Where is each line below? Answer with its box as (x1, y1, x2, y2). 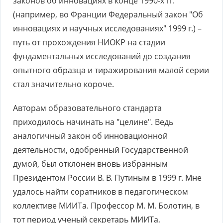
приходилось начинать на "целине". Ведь (13, 116, 173, 127)
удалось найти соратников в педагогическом (13, 186, 188, 197)
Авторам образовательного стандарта (13, 103, 162, 113)
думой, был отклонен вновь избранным (13, 158, 168, 169)
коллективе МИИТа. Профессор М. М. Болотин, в (13, 200, 200, 211)
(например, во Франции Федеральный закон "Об (13, 9, 203, 20)
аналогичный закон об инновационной (13, 130, 168, 141)
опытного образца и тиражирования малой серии (13, 65, 209, 76)
